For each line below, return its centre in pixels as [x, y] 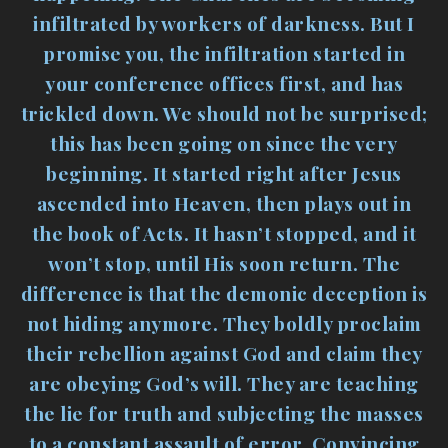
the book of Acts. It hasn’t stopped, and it [224, 233]
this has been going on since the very [224, 143]
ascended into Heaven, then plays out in [224, 203]
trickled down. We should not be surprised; [224, 113]
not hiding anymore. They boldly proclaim [224, 323]
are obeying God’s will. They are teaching [224, 383]
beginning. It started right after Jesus [224, 173]
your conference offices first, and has [224, 83]
